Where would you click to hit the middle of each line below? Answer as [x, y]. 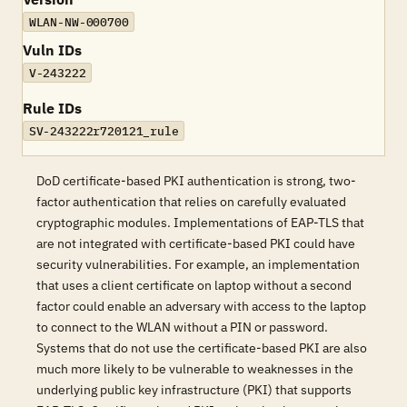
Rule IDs [52, 108]
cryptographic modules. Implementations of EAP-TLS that [200, 223]
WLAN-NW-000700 [79, 22]
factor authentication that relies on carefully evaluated [191, 202]
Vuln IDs [52, 50]
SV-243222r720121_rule [104, 131]
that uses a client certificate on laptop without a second [194, 285]
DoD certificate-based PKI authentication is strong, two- [196, 181]
